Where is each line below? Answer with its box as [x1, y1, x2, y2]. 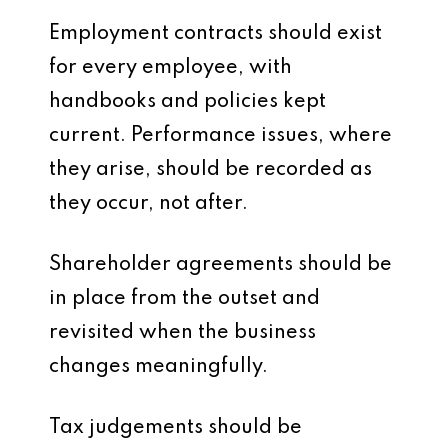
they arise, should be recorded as [49, 160, 372, 180]
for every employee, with [49, 58, 292, 78]
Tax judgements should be [49, 418, 302, 438]
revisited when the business [49, 323, 316, 343]
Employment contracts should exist [49, 24, 382, 44]
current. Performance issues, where [49, 126, 392, 146]
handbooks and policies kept [49, 92, 326, 112]
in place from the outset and [49, 289, 320, 309]
